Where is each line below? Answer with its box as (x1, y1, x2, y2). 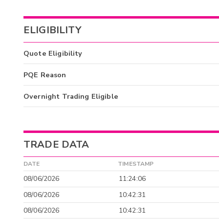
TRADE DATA (23, 137, 89, 151)
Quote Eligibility (23, 48, 83, 59)
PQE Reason (23, 70, 66, 80)
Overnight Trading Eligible (23, 91, 118, 102)
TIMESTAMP (118, 159, 154, 168)
